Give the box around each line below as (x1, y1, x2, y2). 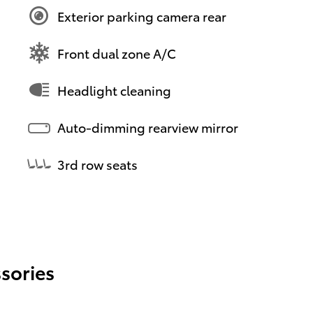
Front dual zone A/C (57, 43, 176, 61)
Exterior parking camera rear (57, 6, 226, 24)
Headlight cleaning (57, 80, 171, 99)
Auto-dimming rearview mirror (57, 117, 238, 136)
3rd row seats (57, 154, 138, 173)
